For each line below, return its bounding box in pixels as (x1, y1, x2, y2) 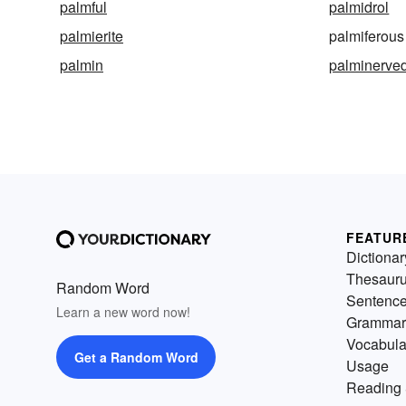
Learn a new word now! (56, 303, 190, 322)
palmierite (60, 25, 123, 47)
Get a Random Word (73, 348, 198, 367)
